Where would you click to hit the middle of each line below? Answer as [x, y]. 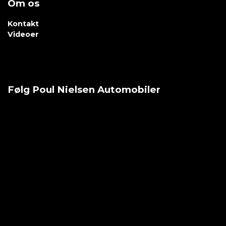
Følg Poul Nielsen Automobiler [84, 90]
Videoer [23, 35]
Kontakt [23, 24]
